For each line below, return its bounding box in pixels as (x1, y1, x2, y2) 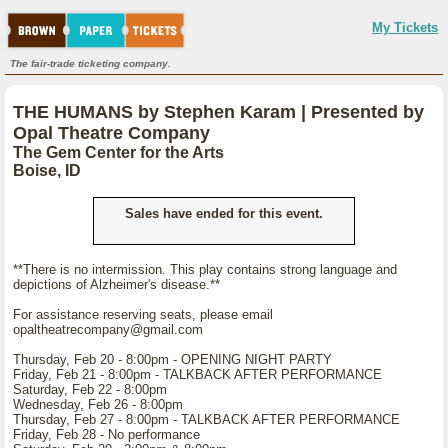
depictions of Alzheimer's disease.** (13, 277, 220, 292)
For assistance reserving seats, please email (13, 307, 273, 322)
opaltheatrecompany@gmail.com (13, 322, 203, 337)
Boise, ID (13, 162, 81, 179)
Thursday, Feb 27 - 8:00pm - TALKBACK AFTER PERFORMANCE (13, 412, 400, 427)
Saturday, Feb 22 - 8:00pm (13, 382, 167, 397)
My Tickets (372, 20, 438, 35)
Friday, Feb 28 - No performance (13, 427, 200, 442)
